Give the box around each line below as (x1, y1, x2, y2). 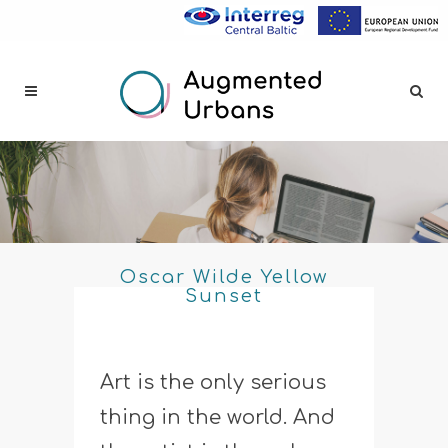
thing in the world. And (100, 405, 335, 429)
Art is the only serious (100, 370, 326, 394)
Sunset (185, 286, 263, 306)
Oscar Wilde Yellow (120, 267, 328, 287)
